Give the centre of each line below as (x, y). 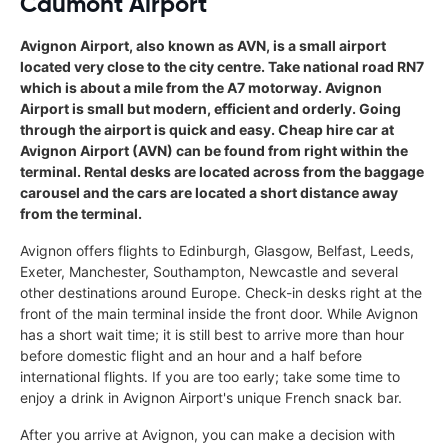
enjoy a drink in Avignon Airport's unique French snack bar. (211, 397)
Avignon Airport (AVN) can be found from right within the (214, 150)
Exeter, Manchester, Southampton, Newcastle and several (209, 271)
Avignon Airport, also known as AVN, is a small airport (203, 45)
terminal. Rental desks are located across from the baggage (222, 171)
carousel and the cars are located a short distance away (209, 192)
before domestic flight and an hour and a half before (191, 355)
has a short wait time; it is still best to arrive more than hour (212, 334)
